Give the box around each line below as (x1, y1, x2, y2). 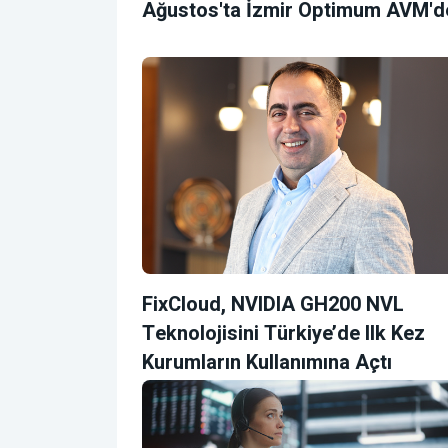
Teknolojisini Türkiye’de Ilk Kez (142, 318, 425, 348)
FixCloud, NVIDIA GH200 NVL (142, 289, 404, 319)
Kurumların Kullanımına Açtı (142, 347, 392, 377)
